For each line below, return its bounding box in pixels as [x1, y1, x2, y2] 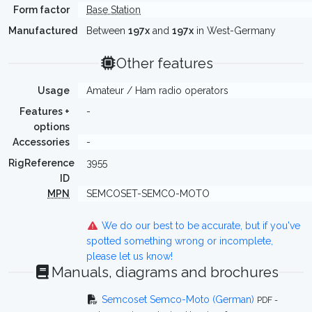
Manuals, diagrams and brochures [51, 264, 279, 281]
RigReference [8, 157, 75, 169]
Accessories [13, 136, 70, 148]
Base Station [86, 4, 141, 15]
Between [86, 25, 128, 36]
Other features [116, 55, 214, 72]
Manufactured [8, 25, 77, 36]
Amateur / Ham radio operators [86, 85, 228, 96]
